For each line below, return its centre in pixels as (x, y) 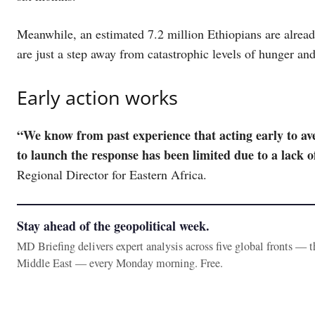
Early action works (100, 98)
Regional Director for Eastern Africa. (116, 175)
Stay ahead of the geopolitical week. (113, 226)
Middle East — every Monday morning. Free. (120, 263)
